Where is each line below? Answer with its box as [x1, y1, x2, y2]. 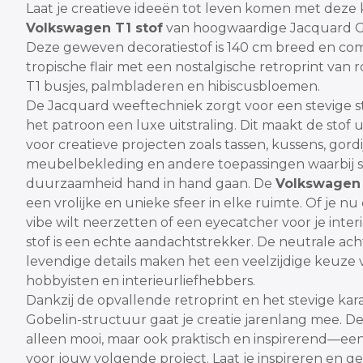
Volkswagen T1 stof [26, 20, 163, 36]
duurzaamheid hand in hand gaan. [26, 176, 250, 191]
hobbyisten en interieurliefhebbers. [26, 273, 255, 288]
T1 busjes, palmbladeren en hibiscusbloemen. [26, 79, 320, 94]
